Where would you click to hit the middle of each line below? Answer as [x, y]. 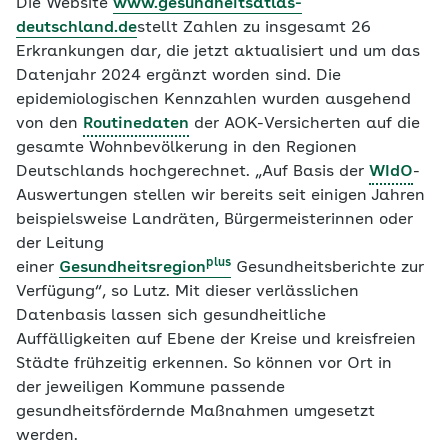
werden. [47, 436]
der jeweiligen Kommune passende [150, 388]
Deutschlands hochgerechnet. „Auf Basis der [192, 172]
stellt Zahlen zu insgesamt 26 [254, 28]
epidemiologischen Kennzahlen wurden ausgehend [213, 100]
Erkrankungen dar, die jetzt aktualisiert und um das [218, 52]
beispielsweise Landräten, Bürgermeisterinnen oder [214, 220]
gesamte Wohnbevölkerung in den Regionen [186, 148]
